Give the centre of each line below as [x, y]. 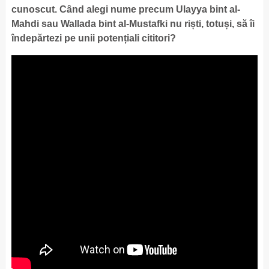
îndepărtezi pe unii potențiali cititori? [95, 38]
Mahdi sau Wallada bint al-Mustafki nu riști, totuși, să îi [133, 24]
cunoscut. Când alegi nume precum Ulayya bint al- [125, 9]
